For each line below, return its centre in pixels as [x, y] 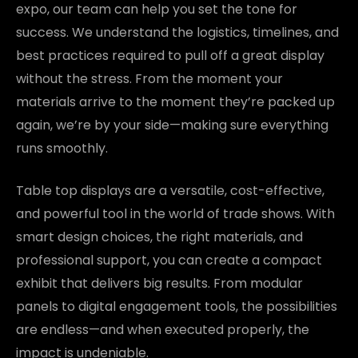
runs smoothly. [62, 148]
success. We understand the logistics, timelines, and [177, 32]
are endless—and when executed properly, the [163, 329]
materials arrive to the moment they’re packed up [175, 101]
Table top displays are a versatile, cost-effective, [170, 190]
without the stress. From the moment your [149, 78]
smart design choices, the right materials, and [159, 237]
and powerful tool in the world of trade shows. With [175, 213]
